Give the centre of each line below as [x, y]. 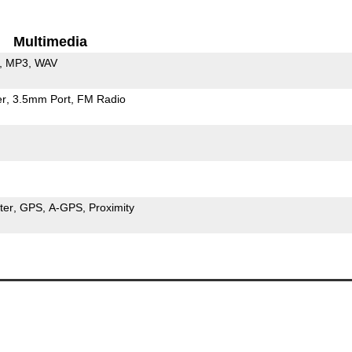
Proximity [111, 207]
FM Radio [101, 99]
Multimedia [51, 41]
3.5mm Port [41, 99]
